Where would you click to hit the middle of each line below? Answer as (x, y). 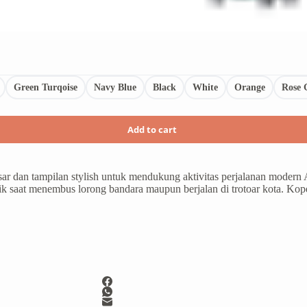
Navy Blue (115, 87)
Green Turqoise (45, 87)
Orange (249, 87)
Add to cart (152, 130)
